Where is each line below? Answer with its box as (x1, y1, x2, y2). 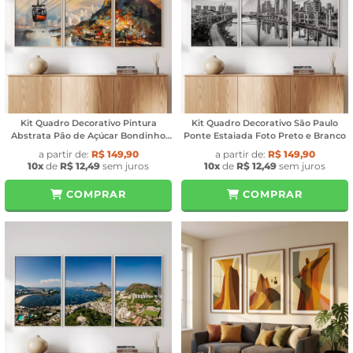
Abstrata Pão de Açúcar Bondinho (11, 130, 165, 142)
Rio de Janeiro (56, 143, 121, 154)
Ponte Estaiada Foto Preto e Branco (184, 130, 346, 142)
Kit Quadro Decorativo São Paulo (191, 117, 338, 129)
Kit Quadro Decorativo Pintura (20, 117, 157, 129)
